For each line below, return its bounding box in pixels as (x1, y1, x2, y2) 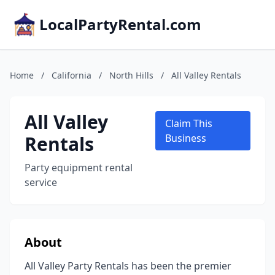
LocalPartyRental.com (39, 14, 201, 34)
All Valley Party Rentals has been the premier (25, 259, 231, 273)
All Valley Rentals (171, 69, 241, 81)
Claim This (165, 117, 213, 130)
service (25, 176, 57, 189)
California (52, 69, 91, 81)
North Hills (109, 69, 153, 81)
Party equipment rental (25, 161, 133, 174)
